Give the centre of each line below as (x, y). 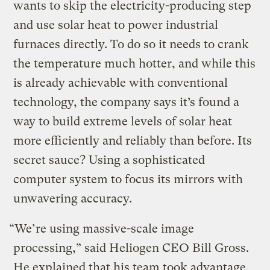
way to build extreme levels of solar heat (123, 122)
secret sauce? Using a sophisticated (109, 160)
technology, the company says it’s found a (127, 102)
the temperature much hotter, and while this (135, 64)
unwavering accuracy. (73, 199)
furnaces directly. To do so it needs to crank (131, 45)
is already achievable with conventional (121, 83)
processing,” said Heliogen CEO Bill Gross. (131, 248)
